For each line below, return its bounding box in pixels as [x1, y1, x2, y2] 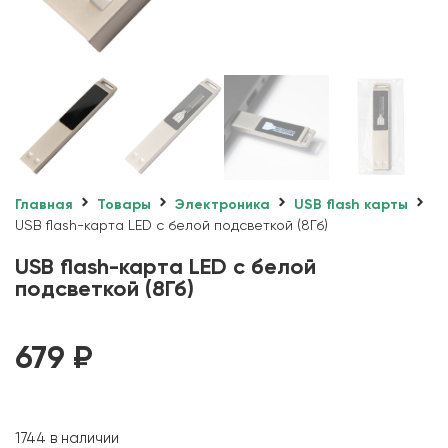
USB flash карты [294, 197, 408, 212]
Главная [15, 197, 73, 212]
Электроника [175, 197, 270, 212]
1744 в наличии [15, 431, 119, 446]
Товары [97, 197, 151, 212]
